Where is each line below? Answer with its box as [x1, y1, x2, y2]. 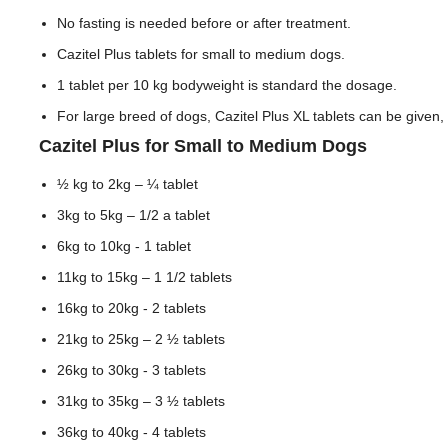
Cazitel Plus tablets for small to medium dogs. [57, 46, 345, 62]
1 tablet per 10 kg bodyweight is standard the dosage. [57, 77, 397, 93]
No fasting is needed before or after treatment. [57, 15, 351, 31]
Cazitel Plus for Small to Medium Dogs [39, 136, 367, 156]
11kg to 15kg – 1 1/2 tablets [57, 269, 232, 285]
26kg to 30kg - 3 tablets [57, 362, 206, 378]
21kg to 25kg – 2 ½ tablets [57, 331, 225, 347]
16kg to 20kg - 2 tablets [57, 300, 206, 316]
